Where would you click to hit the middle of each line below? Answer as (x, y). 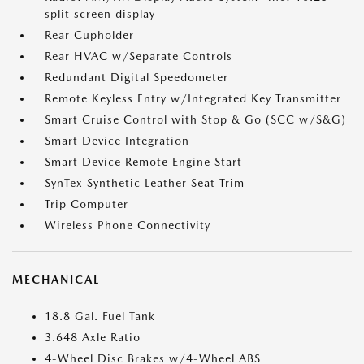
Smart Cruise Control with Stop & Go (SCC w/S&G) (195, 119)
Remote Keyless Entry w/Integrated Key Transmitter (193, 98)
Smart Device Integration (117, 141)
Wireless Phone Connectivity (128, 225)
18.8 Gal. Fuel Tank (100, 316)
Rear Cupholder (89, 35)
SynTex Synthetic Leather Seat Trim (145, 183)
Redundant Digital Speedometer (136, 77)
